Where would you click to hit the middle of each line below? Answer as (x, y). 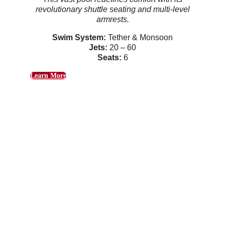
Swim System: (79, 37)
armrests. (113, 19)
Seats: (109, 57)
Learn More (48, 75)
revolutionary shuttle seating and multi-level (113, 9)
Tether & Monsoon (139, 37)
